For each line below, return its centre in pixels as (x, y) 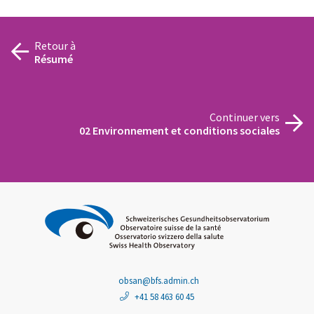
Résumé (54, 59)
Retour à (55, 45)
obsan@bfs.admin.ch (158, 281)
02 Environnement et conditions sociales (179, 130)
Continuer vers (245, 117)
